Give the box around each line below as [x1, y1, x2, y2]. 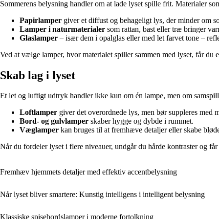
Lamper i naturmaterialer [20, 24, 105, 33]
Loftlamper [20, 108, 57, 117]
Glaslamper [20, 33, 58, 42]
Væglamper [20, 126, 59, 134]
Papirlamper [20, 16, 62, 24]
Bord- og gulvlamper [20, 117, 88, 126]
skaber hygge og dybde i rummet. [88, 117, 194, 126]
